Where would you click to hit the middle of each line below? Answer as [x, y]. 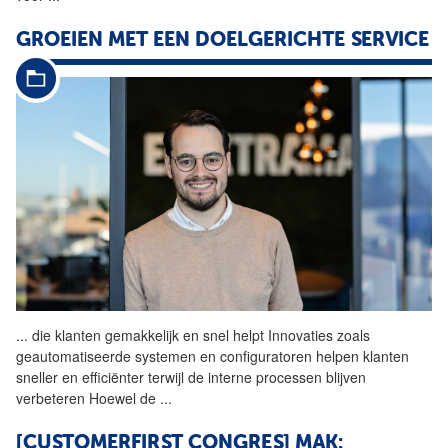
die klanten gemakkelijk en [115, 335]
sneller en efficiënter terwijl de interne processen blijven [191, 377]
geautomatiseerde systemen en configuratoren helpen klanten [212, 356]
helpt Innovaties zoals [299, 335]
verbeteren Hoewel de [88, 398]
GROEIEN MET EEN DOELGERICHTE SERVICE [222, 40]
